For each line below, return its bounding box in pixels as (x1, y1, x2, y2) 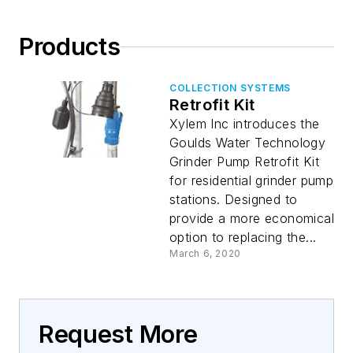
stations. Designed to (169, 191, 298, 207)
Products (19, 32, 121, 61)
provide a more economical (169, 210, 334, 226)
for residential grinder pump (169, 173, 334, 188)
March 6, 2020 (169, 247, 241, 259)
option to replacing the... (169, 229, 317, 245)
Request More (39, 320, 198, 348)
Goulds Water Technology (169, 135, 326, 150)
